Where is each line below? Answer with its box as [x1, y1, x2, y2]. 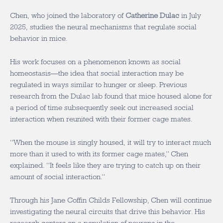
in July [179, 11, 201, 19]
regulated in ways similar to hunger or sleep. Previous [10, 81, 187, 89]
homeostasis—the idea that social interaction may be [10, 69, 184, 77]
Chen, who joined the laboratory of [10, 11, 125, 19]
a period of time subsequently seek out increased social [10, 104, 194, 111]
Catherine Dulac [125, 11, 179, 19]
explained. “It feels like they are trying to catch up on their [10, 161, 201, 169]
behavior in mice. [10, 34, 68, 42]
